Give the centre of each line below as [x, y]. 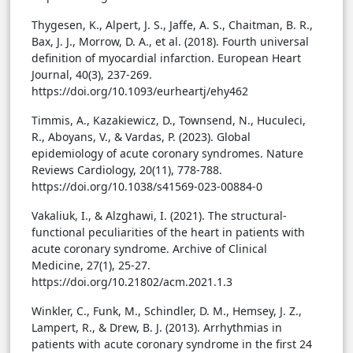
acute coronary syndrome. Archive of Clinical [149, 249]
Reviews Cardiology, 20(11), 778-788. [127, 170]
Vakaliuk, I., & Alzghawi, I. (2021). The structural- [159, 216]
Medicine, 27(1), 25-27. [91, 266]
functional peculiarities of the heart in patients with [168, 232]
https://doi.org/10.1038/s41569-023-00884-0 [147, 187]
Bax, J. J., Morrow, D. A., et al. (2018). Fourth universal [170, 42]
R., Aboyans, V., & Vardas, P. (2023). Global [141, 137]
